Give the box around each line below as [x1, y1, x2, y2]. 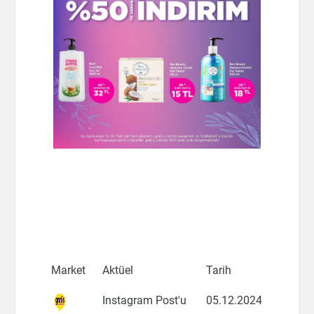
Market [51, 264, 86, 277]
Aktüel [102, 264, 134, 277]
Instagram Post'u [102, 294, 187, 307]
